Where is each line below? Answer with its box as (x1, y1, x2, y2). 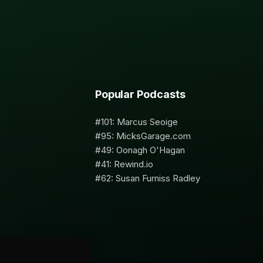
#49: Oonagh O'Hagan (95, 144, 185, 156)
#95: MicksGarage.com (95, 130, 191, 141)
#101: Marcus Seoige (95, 116, 178, 127)
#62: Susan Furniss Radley (95, 172, 200, 184)
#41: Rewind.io (95, 158, 153, 170)
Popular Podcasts (95, 87, 186, 100)
